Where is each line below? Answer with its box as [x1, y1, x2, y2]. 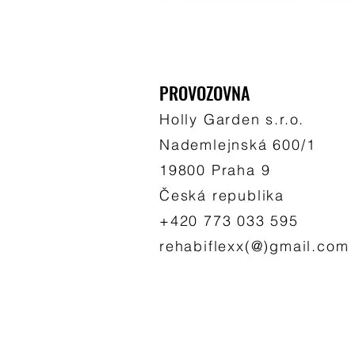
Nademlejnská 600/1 [159, 136, 322, 154]
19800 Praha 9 [159, 161, 271, 179]
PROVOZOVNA [159, 80, 250, 105]
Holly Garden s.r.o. [159, 110, 305, 128]
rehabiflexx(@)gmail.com [159, 237, 349, 255]
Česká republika [159, 186, 284, 204]
